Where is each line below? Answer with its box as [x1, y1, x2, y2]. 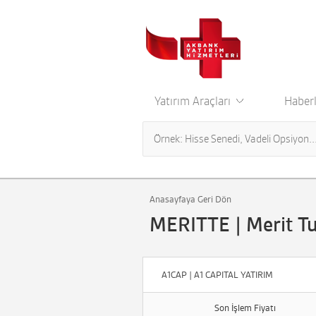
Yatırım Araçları [154, 94, 233, 108]
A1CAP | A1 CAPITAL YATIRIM [162, 269, 273, 280]
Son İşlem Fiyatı [214, 303, 276, 313]
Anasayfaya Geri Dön [150, 194, 231, 205]
